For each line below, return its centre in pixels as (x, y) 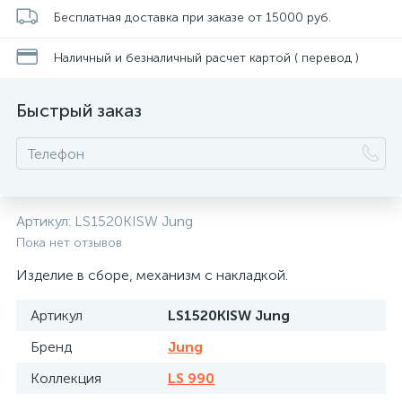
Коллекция (66, 378)
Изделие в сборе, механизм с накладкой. (152, 275)
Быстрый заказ (79, 110)
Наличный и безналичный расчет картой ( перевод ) (206, 57)
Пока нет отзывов (69, 243)
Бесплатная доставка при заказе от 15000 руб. (192, 17)
